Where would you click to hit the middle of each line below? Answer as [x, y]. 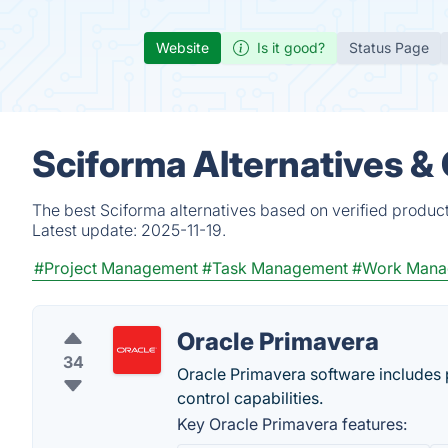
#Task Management [275, 268]
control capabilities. [250, 398]
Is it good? [291, 47]
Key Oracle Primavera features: [292, 424]
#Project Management [116, 268]
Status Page [389, 47]
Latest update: [86, 230]
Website [182, 47]
